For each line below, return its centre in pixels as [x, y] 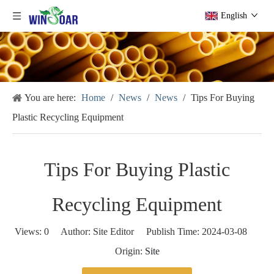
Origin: [130, 251]
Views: [29, 231]
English [234, 16]
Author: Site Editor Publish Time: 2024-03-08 [154, 231]
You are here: [50, 97]
